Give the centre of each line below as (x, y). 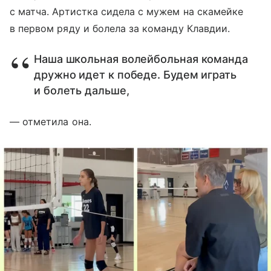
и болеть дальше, (83, 91)
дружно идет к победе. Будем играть (135, 75)
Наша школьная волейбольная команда (141, 59)
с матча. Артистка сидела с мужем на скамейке (127, 12)
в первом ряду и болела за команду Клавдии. (120, 29)
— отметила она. (51, 122)
